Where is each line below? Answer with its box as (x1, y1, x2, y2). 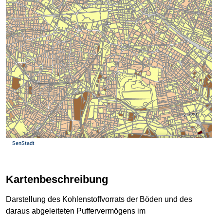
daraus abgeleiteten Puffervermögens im (6, 207, 145, 215)
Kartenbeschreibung (6, 173, 108, 185)
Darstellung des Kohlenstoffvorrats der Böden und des (6, 195, 192, 203)
